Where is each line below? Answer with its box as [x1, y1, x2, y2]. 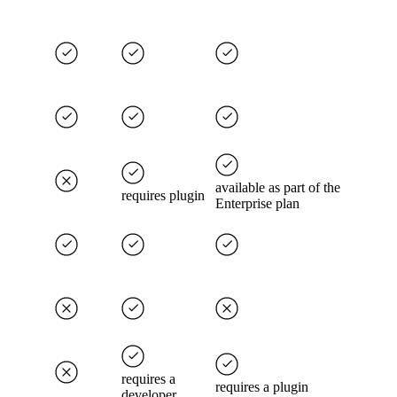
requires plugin [121, 188, 205, 204]
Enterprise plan [215, 196, 300, 212]
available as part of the [215, 180, 340, 196]
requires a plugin [215, 379, 308, 395]
